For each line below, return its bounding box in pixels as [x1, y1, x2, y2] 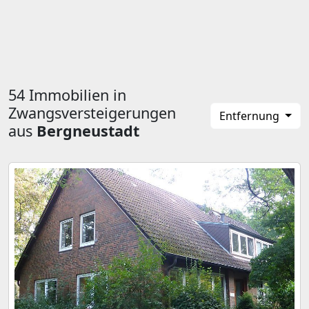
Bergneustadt [37, 121, 139, 141]
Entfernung [219, 108, 283, 123]
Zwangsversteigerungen [8, 103, 176, 123]
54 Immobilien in [8, 85, 126, 105]
